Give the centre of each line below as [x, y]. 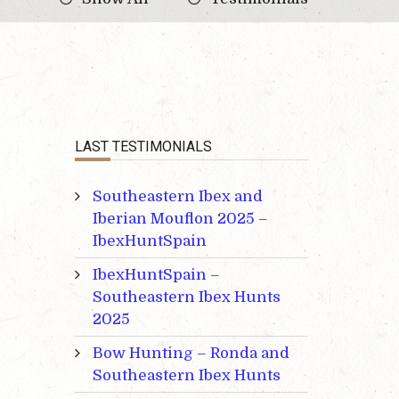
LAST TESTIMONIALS [143, 147]
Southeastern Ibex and [177, 197]
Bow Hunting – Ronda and [191, 354]
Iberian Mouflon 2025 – [180, 219]
